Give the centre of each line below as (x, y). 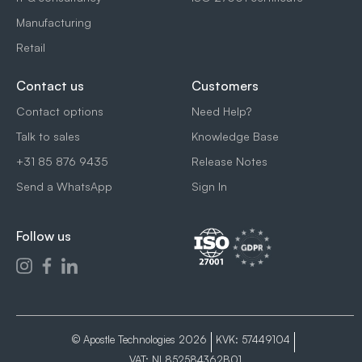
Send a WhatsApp (64, 186)
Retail (31, 47)
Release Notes (229, 161)
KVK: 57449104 (253, 339)
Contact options (60, 111)
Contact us (50, 86)
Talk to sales (48, 136)
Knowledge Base (235, 136)
